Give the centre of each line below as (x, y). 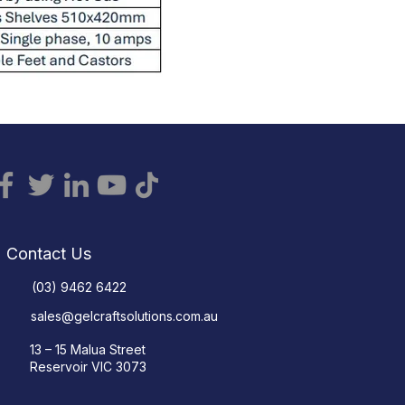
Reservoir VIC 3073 (88, 367)
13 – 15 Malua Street (88, 349)
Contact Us (49, 254)
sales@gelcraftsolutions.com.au (126, 316)
